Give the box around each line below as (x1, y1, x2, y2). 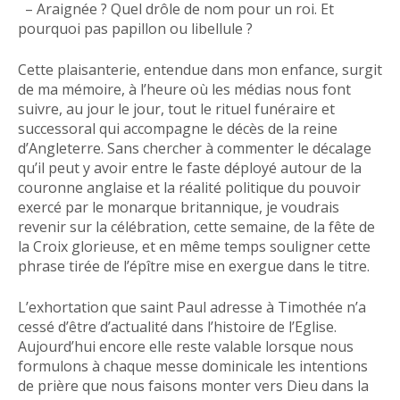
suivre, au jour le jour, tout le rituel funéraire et (18, 99, 335, 119)
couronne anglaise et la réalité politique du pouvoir (18, 178, 361, 197)
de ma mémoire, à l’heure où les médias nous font (18, 79, 351, 99)
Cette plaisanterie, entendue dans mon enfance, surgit (18, 60, 382, 79)
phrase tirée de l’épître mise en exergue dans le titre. (18, 256, 370, 276)
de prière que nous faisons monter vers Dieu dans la (18, 376, 369, 396)
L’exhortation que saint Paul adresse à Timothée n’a (18, 297, 366, 317)
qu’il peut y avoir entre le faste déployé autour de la (18, 158, 362, 178)
